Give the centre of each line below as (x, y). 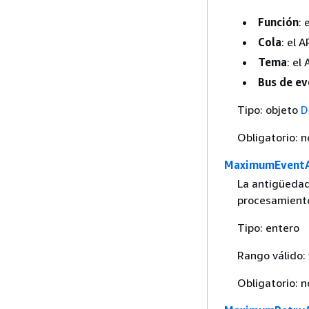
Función (278, 22)
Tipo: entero (268, 228)
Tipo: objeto (269, 109)
